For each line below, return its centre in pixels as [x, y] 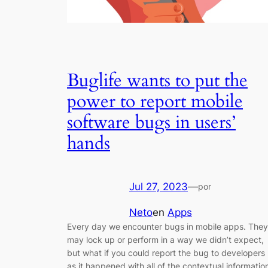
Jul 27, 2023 [159, 187]
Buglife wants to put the [157, 80]
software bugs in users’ [151, 122]
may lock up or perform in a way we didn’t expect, [165, 239]
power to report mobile [155, 101]
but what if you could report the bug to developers [166, 252]
